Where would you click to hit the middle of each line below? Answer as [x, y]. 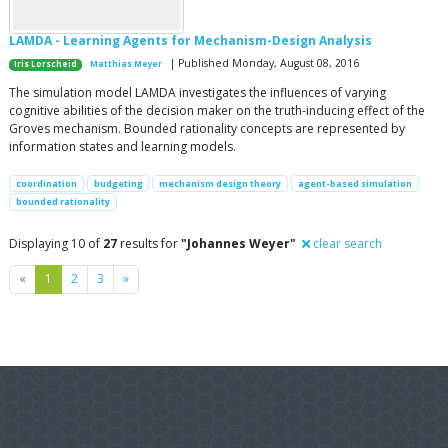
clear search [346, 243]
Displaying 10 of [56, 243]
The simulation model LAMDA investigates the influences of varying [197, 93]
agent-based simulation [354, 184]
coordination [46, 184]
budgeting [118, 184]
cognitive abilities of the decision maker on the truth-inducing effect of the [217, 111]
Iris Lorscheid [46, 64]
